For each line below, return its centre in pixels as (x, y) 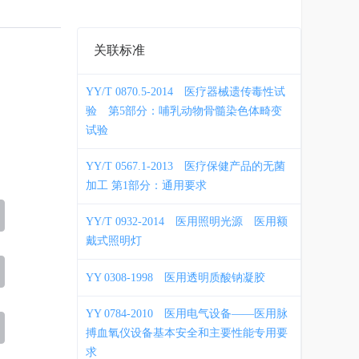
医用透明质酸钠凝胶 (215, 277)
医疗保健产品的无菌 (235, 166)
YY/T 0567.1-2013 (129, 166)
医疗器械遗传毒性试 (235, 92)
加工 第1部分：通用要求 (146, 186)
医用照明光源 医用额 (232, 222)
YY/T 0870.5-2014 (129, 92)
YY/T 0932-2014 (125, 222)
